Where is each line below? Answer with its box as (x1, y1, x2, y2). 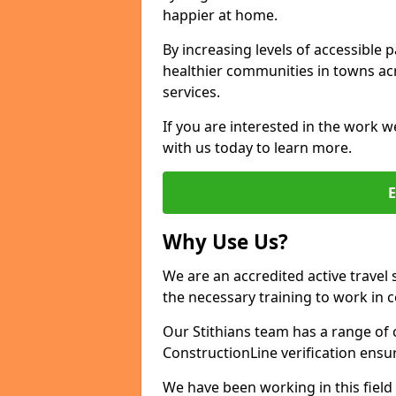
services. (163, 82, 220, 102)
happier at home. (163, 5, 278, 25)
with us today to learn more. (163, 138, 352, 157)
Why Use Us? (163, 228, 288, 255)
